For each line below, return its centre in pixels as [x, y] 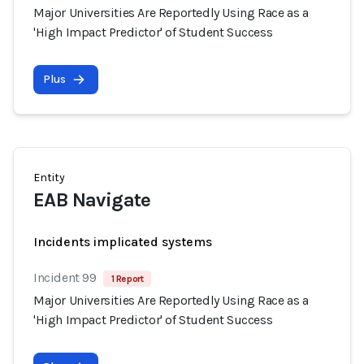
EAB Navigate [92, 200]
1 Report [127, 279]
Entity [49, 178]
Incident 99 [65, 277]
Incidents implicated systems [123, 242]
